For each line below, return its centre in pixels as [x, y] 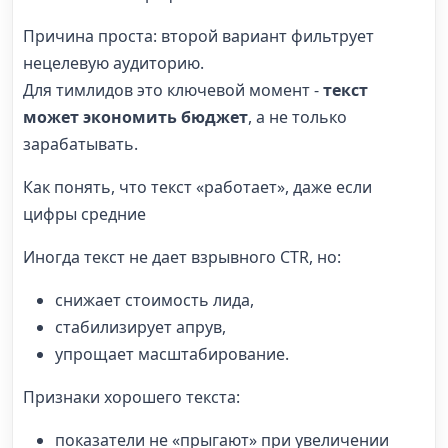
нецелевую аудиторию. [113, 62]
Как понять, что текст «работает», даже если [197, 186]
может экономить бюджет [135, 116]
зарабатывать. [80, 143]
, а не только [297, 116]
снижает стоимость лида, [154, 299]
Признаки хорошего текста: [131, 396]
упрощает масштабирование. [172, 353]
